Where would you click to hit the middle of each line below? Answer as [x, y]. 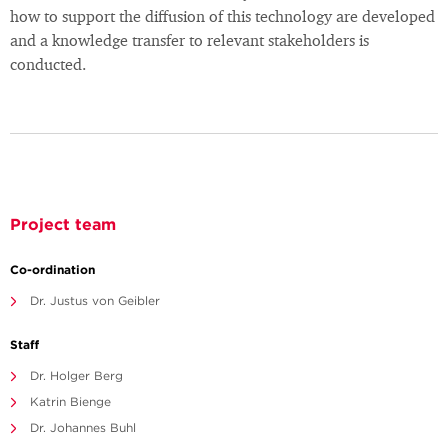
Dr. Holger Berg [76, 376]
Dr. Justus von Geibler [95, 301]
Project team [63, 224]
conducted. [48, 66]
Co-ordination [52, 269]
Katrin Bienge [70, 402]
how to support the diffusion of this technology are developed [222, 18]
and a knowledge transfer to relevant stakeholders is [189, 42]
